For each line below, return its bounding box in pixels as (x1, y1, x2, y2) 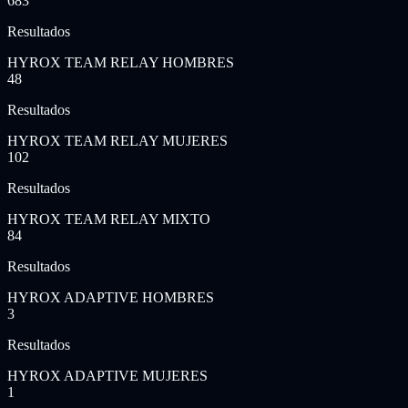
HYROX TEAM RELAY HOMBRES (7, 54, 234, 70)
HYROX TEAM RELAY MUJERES (7, 132, 228, 148)
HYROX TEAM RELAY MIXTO (7, 210, 210, 227)
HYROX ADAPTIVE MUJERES (7, 367, 208, 383)
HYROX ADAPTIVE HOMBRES (7, 289, 214, 305)
